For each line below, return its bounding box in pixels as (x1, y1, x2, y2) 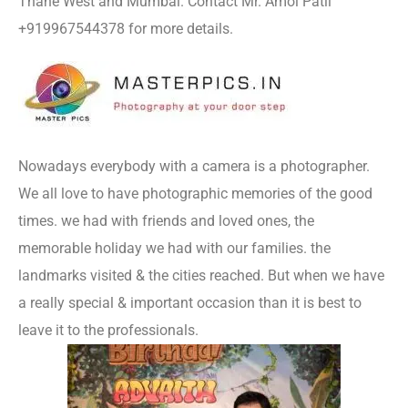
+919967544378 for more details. (18, 20, 233, 37)
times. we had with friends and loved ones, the (18, 212, 314, 229)
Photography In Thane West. (202, 321, 384, 339)
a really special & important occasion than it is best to (18, 294, 362, 311)
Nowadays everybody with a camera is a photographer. (18, 158, 370, 175)
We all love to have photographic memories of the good (18, 185, 372, 202)
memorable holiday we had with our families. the (18, 240, 331, 257)
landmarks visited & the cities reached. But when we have (18, 267, 384, 284)
